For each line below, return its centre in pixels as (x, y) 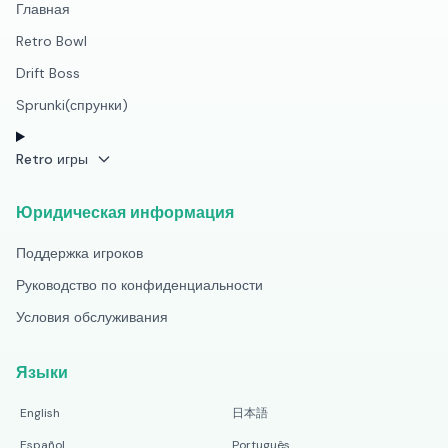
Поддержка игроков (79, 253)
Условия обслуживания (92, 317)
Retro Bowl (51, 41)
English (40, 413)
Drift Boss (48, 73)
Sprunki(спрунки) (72, 105)
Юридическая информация (125, 212)
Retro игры (52, 159)
